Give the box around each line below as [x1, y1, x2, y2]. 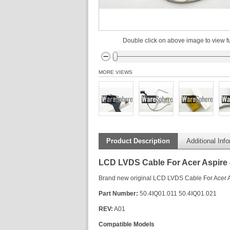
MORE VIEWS [99, 69, 132, 75]
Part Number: [99, 190, 138, 197]
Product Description [106, 137, 170, 145]
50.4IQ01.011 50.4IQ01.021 [138, 190, 217, 197]
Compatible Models [99, 221, 155, 228]
